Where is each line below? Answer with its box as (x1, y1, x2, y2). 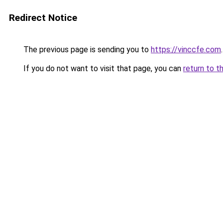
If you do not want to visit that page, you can (21, 64, 183, 73)
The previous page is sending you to (21, 45, 151, 54)
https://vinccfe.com (151, 45, 221, 54)
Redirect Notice (9, 12, 77, 23)
